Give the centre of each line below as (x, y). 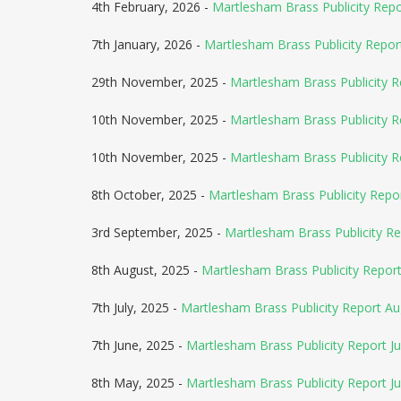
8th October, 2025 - (150, 195)
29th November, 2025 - (161, 82)
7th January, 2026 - (148, 44)
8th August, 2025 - (146, 270)
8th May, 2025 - (139, 383)
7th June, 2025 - (139, 345)
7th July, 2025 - (136, 307)
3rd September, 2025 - (158, 232)
